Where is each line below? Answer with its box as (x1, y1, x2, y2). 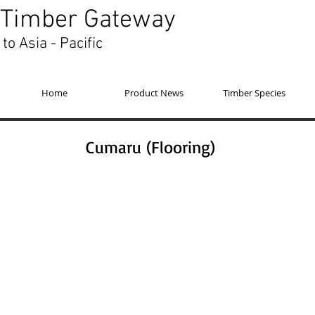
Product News (124, 86, 184, 99)
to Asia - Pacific (3, 34, 103, 53)
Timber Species (222, 86, 285, 99)
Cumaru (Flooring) (86, 136, 215, 157)
